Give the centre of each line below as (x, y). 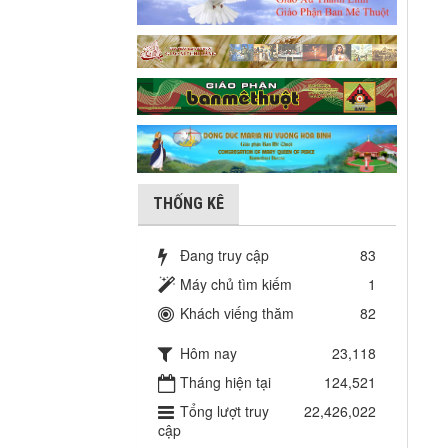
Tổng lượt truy (224, 411)
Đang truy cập (224, 255)
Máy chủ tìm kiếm (236, 284)
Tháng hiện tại (225, 382)
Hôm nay (208, 353)
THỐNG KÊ (188, 204)
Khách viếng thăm (237, 313)
